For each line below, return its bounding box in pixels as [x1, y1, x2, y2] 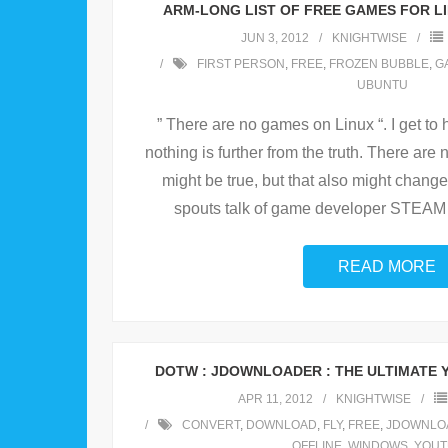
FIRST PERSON [197, 57, 285, 72]
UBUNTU [356, 78, 408, 93]
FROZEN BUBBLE [329, 57, 429, 72]
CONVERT [181, 418, 240, 433]
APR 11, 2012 [237, 392, 313, 407]
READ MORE [338, 258, 436, 276]
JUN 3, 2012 [241, 31, 309, 46]
